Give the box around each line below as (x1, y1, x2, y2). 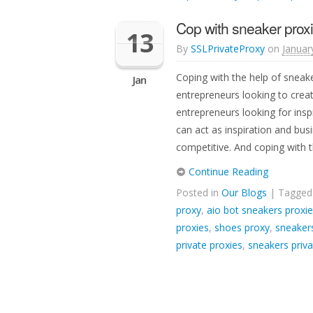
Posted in (176, 186, 221, 199)
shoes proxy (214, 221, 270, 234)
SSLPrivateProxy (191, 42, 265, 55)
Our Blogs (221, 186, 267, 199)
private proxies (176, 238, 242, 252)
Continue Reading (186, 165, 268, 178)
